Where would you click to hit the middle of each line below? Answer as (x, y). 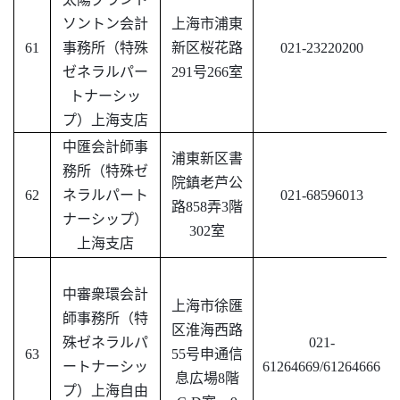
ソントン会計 (105, 24)
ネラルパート (105, 196)
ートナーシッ (105, 367)
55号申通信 (207, 354)
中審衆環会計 (105, 295)
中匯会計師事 (105, 147)
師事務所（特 (105, 319)
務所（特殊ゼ (105, 171)
